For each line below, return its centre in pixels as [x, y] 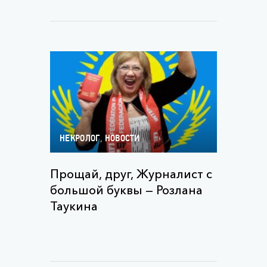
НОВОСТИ [122, 139]
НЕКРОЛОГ [80, 139]
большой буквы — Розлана [126, 190]
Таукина [74, 206]
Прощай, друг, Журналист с [131, 174]
